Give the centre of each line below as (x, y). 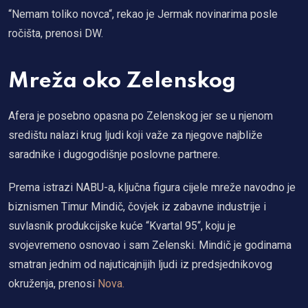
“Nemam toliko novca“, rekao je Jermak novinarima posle (143, 14)
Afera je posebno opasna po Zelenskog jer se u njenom (141, 115)
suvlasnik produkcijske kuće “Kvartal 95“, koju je (122, 225)
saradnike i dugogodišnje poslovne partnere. (114, 154)
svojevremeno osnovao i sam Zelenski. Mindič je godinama (150, 245)
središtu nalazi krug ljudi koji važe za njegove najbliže (135, 135)
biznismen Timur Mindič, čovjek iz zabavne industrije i (137, 206)
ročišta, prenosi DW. (56, 33)
